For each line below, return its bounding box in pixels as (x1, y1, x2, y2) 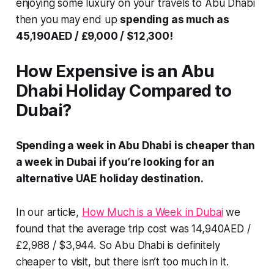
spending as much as (120, 13, 230, 26)
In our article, (15, 206, 82, 218)
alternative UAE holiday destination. (15, 172, 204, 185)
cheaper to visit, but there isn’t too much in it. (15, 255, 229, 268)
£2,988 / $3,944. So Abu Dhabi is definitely (15, 239, 220, 251)
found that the (15, 222, 87, 235)
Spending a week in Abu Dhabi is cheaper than (15, 139, 256, 152)
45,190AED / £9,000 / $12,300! (15, 29, 173, 42)
